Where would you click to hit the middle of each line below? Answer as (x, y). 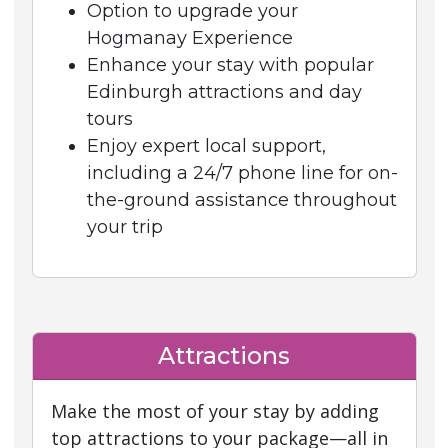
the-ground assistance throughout (241, 200)
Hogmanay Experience (189, 38)
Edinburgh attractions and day (224, 92)
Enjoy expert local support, (206, 146)
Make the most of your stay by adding (214, 411)
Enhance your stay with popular (230, 65)
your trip (124, 227)
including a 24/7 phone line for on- (242, 173)
